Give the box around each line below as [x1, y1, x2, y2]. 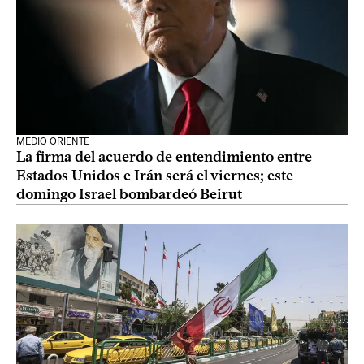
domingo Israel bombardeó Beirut [16, 185, 242, 203]
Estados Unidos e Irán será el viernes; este [16, 167, 293, 184]
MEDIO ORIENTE [16, 136, 89, 147]
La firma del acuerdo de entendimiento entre [16, 148, 312, 166]
